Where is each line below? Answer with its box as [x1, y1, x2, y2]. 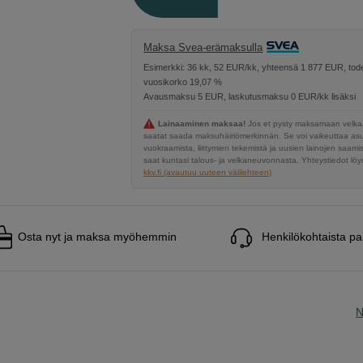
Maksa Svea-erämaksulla [143, 41, 263, 53]
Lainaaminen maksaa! [158, 119, 246, 129]
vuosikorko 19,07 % [143, 77, 223, 88]
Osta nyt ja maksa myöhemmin [18, 230, 177, 244]
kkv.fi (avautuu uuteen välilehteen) [143, 168, 272, 177]
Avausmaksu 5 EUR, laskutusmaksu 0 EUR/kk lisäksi [143, 92, 357, 102]
